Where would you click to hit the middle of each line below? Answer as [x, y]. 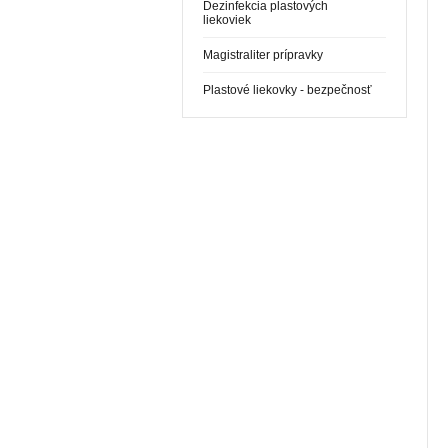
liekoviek [227, 20]
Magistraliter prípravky [263, 55]
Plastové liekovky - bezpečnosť [287, 90]
